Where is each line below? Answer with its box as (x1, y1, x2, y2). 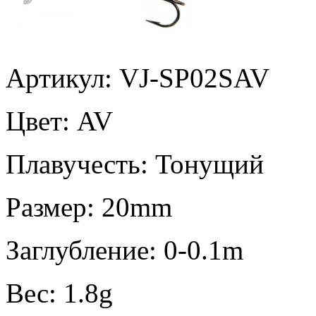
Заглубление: (6, 234, 164, 265)
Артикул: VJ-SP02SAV (6, 62, 269, 93)
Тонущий (155, 148, 264, 179)
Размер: (6, 191, 102, 222)
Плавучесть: (6, 148, 155, 179)
